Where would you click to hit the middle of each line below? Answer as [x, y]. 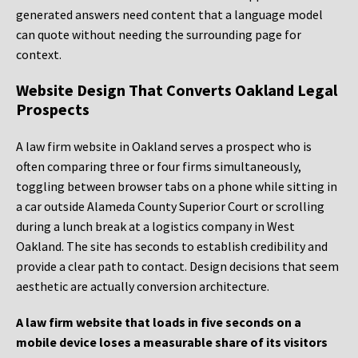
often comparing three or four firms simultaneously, [159, 167]
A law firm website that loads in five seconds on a [159, 322]
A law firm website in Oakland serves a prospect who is [164, 147]
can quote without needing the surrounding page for [159, 35]
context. [39, 55]
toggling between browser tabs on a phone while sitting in [177, 187]
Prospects [53, 109]
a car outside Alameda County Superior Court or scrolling [170, 207]
